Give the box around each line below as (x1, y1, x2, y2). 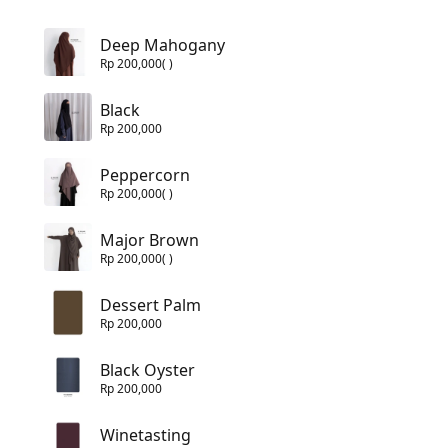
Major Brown (100, 228, 199, 251)
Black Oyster (100, 358, 195, 381)
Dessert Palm (100, 293, 201, 316)
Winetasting (100, 423, 191, 446)
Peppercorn (100, 163, 190, 186)
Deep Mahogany (100, 33, 225, 56)
